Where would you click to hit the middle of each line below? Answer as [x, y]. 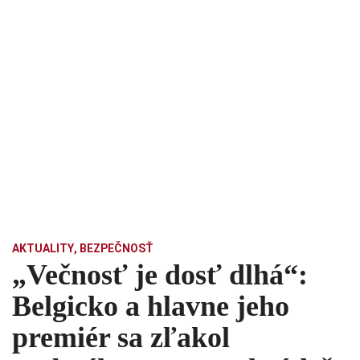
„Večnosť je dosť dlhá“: [160, 275]
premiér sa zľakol [121, 338]
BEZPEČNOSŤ [117, 249]
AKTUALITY [43, 249]
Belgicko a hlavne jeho [151, 307]
